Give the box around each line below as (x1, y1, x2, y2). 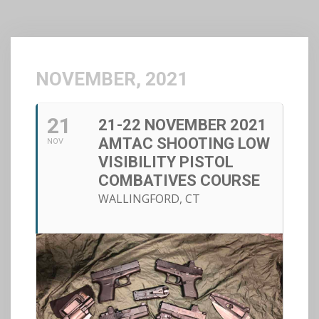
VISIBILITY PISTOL (98, 153, 234, 171)
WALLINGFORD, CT (98, 191, 200, 206)
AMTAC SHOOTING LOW (98, 135, 270, 152)
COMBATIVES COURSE (98, 172, 260, 189)
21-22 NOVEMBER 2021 (98, 116, 267, 134)
